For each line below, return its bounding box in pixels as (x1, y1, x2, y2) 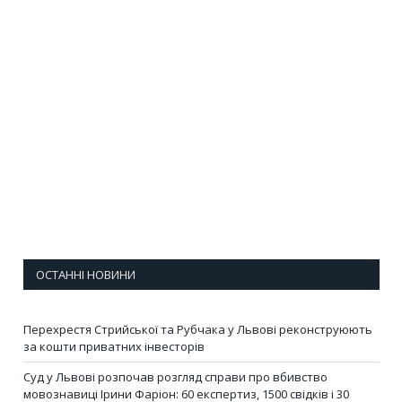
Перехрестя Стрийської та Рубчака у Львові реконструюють (23, 320, 372, 337)
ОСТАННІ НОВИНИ (36, 266, 135, 283)
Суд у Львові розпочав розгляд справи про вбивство (23, 368, 328, 385)
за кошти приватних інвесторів (23, 337, 205, 354)
